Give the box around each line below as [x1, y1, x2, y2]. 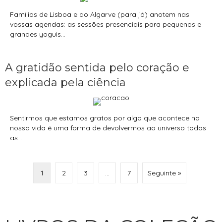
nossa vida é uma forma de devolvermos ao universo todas [10, 123, 206, 133]
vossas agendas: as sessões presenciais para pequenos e [10, 20, 201, 29]
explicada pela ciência [5, 76, 126, 90]
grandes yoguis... [10, 30, 65, 39]
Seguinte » [148, 168, 181, 178]
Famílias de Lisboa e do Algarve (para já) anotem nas [10, 10, 189, 19]
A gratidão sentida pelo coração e [5, 61, 189, 75]
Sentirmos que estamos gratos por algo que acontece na [10, 113, 200, 123]
